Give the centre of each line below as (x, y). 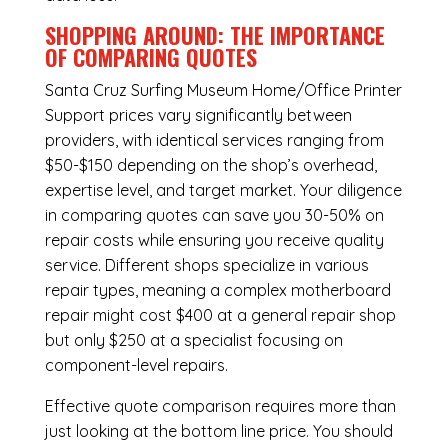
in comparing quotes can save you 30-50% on (214, 215)
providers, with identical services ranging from (214, 140)
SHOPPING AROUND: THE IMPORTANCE (214, 35)
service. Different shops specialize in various (206, 265)
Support (74, 115)
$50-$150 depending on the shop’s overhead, (210, 165)
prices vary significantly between (228, 115)
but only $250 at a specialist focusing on (193, 340)
